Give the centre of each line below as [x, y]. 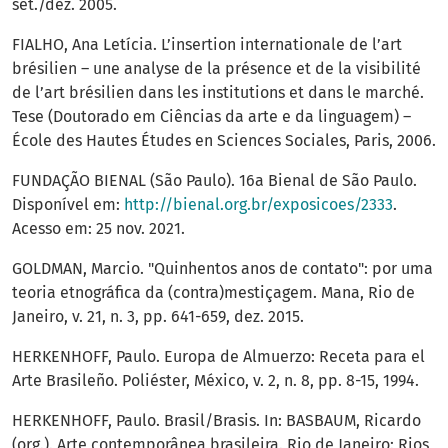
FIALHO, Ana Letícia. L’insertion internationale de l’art [207, 45]
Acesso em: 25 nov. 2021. [98, 229]
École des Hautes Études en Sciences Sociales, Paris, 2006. [224, 141]
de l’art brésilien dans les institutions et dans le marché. [218, 93]
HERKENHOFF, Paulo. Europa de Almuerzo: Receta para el [218, 357]
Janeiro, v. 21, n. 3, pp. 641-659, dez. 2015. [158, 317]
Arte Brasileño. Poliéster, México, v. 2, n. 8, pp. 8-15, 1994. [215, 381]
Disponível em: [68, 205]
